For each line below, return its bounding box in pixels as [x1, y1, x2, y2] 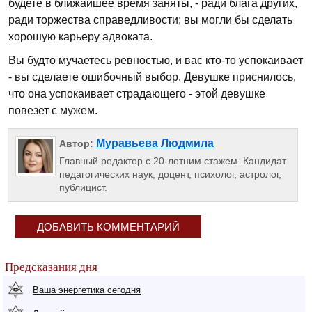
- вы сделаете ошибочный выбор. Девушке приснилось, [8, 71, 296, 83]
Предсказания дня [5, 260, 97, 274]
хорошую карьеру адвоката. [8, 31, 153, 42]
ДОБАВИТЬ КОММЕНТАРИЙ [37, 220, 180, 233]
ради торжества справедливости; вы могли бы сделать [8, 14, 292, 26]
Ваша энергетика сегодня [33, 284, 141, 295]
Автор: [58, 138, 96, 150]
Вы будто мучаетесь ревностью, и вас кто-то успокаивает [8, 54, 303, 66]
